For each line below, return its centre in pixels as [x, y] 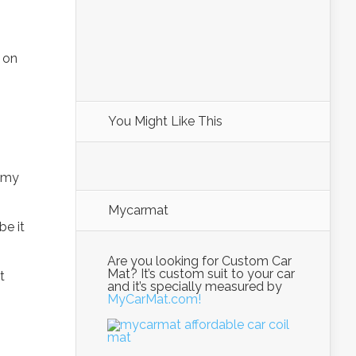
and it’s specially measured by [195, 286]
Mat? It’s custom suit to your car [201, 274]
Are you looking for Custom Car [199, 261]
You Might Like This [165, 121]
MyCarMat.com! [154, 299]
